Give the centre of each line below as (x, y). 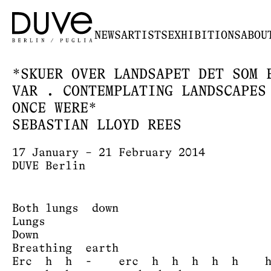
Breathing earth (65, 248)
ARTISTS (144, 35)
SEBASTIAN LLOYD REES (97, 126)
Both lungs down (65, 208)
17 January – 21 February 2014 (109, 153)
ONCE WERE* (54, 109)
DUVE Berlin (49, 166)
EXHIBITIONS (204, 35)
